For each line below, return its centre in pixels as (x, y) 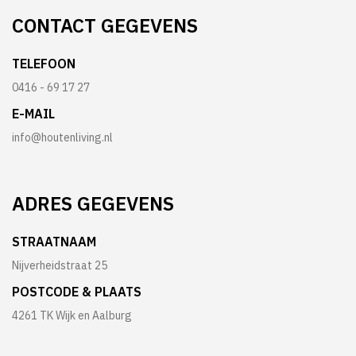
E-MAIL (33, 114)
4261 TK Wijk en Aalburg (72, 316)
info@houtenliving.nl (62, 138)
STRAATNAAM (54, 242)
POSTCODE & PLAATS (77, 292)
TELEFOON (44, 64)
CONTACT (56, 26)
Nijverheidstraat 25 (60, 266)
